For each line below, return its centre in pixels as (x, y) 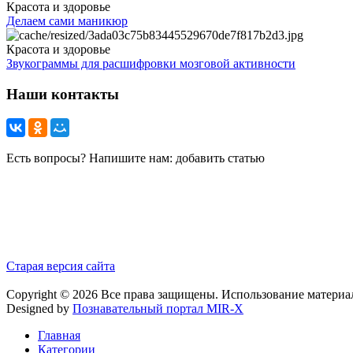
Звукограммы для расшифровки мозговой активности (151, 64)
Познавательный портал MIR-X (158, 308)
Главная (59, 335)
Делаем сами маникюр (67, 21)
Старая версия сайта (61, 266)
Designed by (39, 308)
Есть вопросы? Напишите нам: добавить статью (136, 158)
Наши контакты (63, 95)
